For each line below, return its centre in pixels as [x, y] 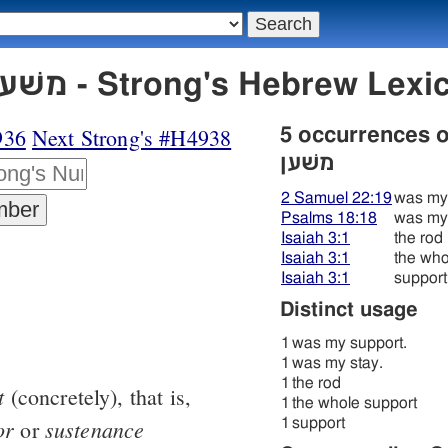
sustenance [94, 429]
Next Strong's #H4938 [132, 138]
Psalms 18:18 [329, 218]
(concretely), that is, [98, 397]
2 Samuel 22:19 [336, 198]
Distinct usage [349, 310]
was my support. [349, 343]
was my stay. [337, 363]
